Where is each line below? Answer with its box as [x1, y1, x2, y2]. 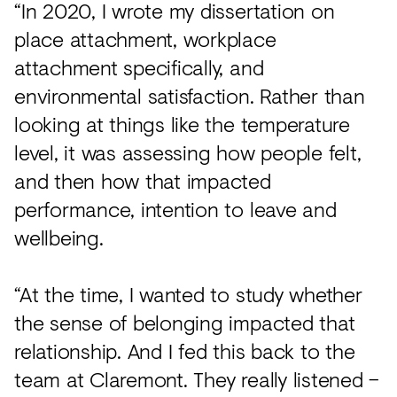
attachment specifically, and [14, 51, 264, 82]
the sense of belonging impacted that [14, 306, 355, 338]
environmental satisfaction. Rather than [14, 79, 365, 111]
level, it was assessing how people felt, [14, 136, 362, 167]
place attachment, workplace [14, 22, 276, 54]
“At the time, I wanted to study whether [14, 277, 362, 309]
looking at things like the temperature [14, 107, 350, 139]
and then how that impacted [14, 164, 271, 196]
